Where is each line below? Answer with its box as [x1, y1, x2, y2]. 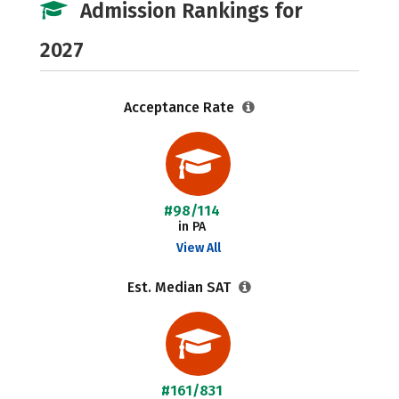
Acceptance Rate [123, 99, 238, 116]
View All [175, 240, 221, 256]
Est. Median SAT [126, 279, 234, 296]
